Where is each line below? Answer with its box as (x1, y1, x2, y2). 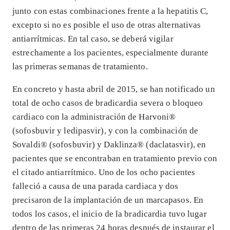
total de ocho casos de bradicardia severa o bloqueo (12, 98, 203, 108)
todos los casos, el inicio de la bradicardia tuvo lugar (12, 208, 207, 219)
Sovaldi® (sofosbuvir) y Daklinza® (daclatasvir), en (12, 139, 206, 149)
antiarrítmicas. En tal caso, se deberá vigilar (12, 33, 174, 44)
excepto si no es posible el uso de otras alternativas (12, 20, 201, 30)
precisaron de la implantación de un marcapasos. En (12, 195, 204, 205)
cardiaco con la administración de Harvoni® (12, 111, 176, 122)
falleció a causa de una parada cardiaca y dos (12, 181, 179, 191)
